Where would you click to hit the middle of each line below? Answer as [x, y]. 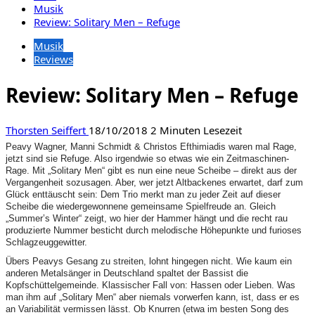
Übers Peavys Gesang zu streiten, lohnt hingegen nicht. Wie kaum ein [149, 262]
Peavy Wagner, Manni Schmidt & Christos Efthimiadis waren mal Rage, [151, 147]
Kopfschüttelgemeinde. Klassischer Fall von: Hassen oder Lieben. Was [150, 285]
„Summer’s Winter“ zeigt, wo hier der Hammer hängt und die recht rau [147, 219]
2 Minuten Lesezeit [196, 130]
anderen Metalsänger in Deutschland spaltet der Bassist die [127, 274]
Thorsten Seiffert [47, 130]
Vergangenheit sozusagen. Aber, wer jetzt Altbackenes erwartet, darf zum [154, 183]
